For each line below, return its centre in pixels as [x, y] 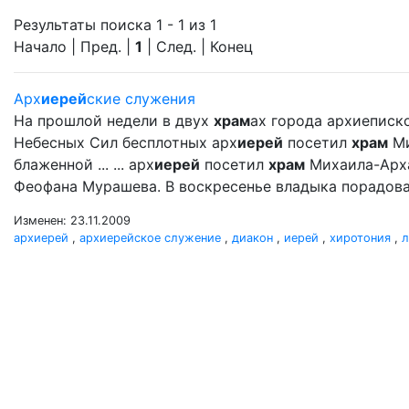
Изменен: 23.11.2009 [72, 220]
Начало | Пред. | [74, 47]
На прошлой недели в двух [114, 121]
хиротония [360, 238]
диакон [252, 238]
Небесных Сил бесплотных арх [126, 142]
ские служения [141, 99]
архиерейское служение [150, 238]
